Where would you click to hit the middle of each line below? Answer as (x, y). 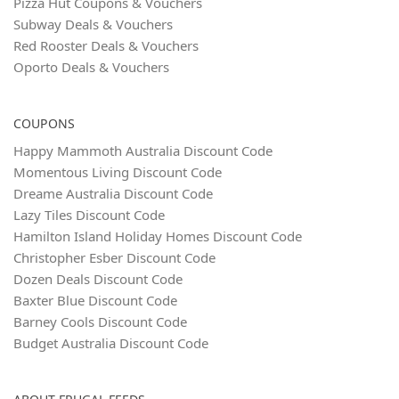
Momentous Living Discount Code (118, 171)
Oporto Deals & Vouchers (91, 66)
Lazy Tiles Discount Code (89, 214)
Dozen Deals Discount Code (98, 278)
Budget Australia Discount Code (111, 342)
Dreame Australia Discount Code (113, 193)
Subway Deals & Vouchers (93, 24)
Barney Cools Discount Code (100, 321)
